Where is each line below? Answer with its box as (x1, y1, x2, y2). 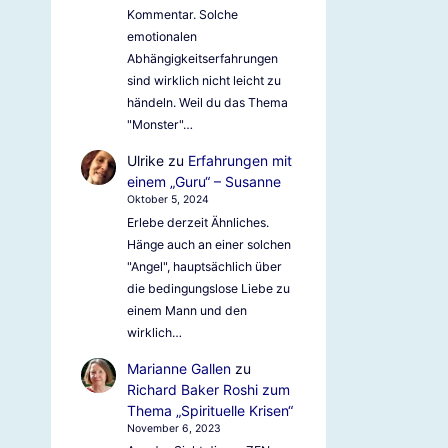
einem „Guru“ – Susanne (126, 173, 281, 191)
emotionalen (126, 29, 197, 45)
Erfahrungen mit (187, 152, 292, 170)
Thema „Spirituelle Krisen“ (126, 401, 293, 419)
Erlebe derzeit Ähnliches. (126, 214, 269, 230)
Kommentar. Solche (126, 7, 238, 23)
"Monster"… (126, 117, 193, 133)
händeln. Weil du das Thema (126, 95, 288, 111)
